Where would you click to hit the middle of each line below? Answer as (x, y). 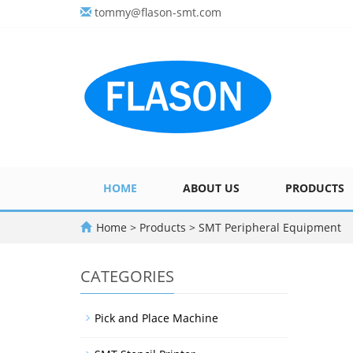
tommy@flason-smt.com (158, 12)
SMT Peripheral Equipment (268, 227)
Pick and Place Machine (156, 318)
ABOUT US (211, 188)
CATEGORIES (127, 276)
